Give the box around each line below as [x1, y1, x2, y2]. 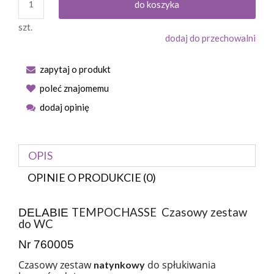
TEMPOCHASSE [72, 206, 157, 219]
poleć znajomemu [40, 83, 109, 94]
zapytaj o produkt [40, 64, 111, 75]
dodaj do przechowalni [165, 32, 256, 43]
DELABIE [18, 206, 72, 219]
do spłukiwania [145, 258, 216, 272]
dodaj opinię [40, 102, 89, 113]
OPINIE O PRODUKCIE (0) [28, 171, 156, 184]
